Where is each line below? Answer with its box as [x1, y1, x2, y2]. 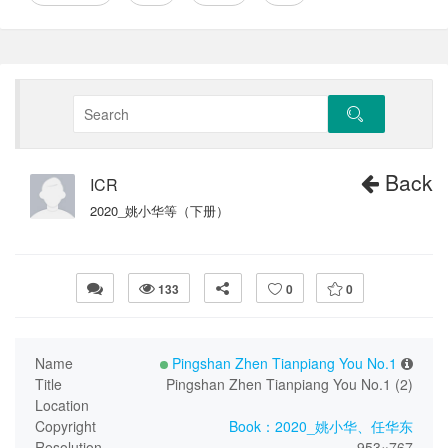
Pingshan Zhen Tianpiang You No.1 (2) [166, 374, 413, 395]
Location [35, 395, 89, 416]
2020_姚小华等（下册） [90, 201, 229, 220]
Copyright [35, 416, 96, 437]
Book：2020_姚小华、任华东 [229, 416, 413, 437]
